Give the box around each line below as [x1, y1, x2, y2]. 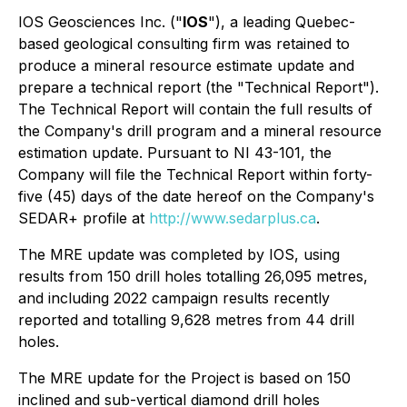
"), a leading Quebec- [208, 13, 355, 31]
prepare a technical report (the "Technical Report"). [18, 78, 379, 96]
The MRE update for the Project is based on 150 [18, 369, 351, 387]
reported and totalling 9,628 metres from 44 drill [18, 311, 354, 329]
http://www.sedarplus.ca [149, 209, 316, 227]
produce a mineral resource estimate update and [18, 56, 354, 74]
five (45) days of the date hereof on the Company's [18, 187, 374, 205]
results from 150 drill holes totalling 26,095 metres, [18, 267, 368, 285]
